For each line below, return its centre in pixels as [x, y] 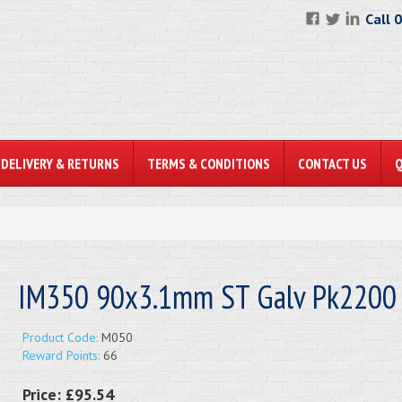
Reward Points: [61, 355]
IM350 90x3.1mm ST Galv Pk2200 [207, 297]
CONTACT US [332, 163]
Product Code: [60, 337]
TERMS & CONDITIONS [209, 163]
